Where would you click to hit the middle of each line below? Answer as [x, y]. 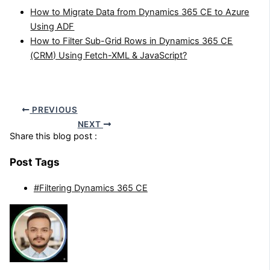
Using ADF [52, 27]
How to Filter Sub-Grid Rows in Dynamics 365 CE [132, 41]
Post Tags [34, 162]
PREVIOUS [54, 110]
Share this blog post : [53, 137]
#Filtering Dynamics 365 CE [90, 188]
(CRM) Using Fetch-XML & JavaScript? [109, 56]
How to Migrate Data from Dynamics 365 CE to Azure [140, 12]
